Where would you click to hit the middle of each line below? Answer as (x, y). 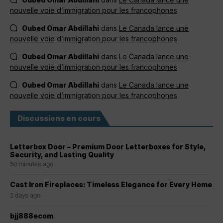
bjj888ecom (32, 216)
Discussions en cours (59, 118)
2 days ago (25, 196)
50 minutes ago (32, 164)
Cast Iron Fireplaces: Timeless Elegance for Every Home (111, 185)
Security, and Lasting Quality (62, 155)
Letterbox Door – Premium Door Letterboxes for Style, (108, 147)
